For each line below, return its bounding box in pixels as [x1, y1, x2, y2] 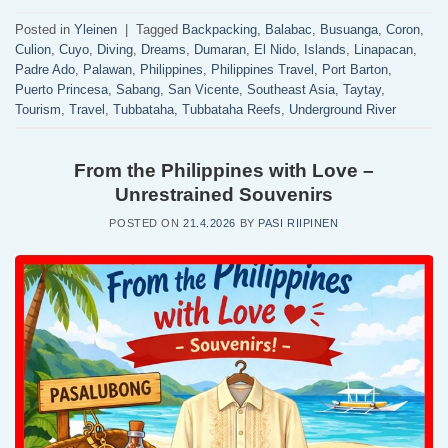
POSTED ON [109, 216, 184, 229]
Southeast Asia [247, 81, 335, 97]
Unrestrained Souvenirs [115, 184, 333, 206]
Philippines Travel [211, 61, 314, 77]
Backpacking [182, 21, 257, 37]
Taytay [343, 81, 381, 97]
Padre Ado [15, 61, 75, 77]
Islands [304, 41, 346, 57]
